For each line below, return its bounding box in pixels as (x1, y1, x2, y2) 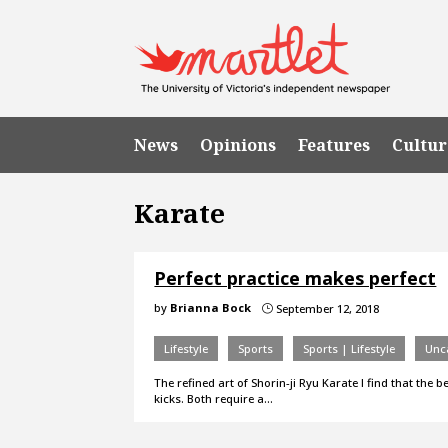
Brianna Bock (170, 299, 252, 315)
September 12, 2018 (273, 300, 380, 316)
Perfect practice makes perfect (154, 265, 437, 290)
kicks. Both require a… (154, 390, 274, 406)
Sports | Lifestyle (303, 340, 396, 356)
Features (298, 133, 371, 156)
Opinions (200, 133, 277, 156)
